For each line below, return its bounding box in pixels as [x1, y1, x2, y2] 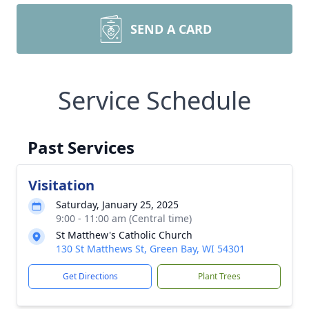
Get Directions [62, 270, 118, 282]
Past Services [28, 136, 134, 159]
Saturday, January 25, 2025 [56, 198, 179, 211]
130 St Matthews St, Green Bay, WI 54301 [56, 242, 245, 255]
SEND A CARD [130, 21, 212, 37]
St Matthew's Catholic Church [56, 228, 192, 241]
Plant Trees [197, 270, 241, 282]
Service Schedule [58, 83, 251, 117]
